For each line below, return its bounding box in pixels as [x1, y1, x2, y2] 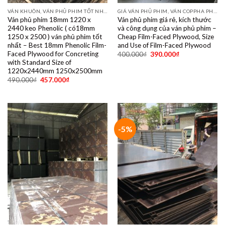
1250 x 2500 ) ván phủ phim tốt [7, 33, 102, 41]
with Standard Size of [7, 58, 71, 66]
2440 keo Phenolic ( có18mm [7, 24, 95, 32]
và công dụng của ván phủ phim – [117, 24, 216, 32]
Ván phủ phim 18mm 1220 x [7, 16, 91, 24]
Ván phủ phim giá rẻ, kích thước [117, 16, 211, 24]
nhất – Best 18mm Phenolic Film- [7, 41, 106, 49]
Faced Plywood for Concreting [7, 50, 98, 58]
